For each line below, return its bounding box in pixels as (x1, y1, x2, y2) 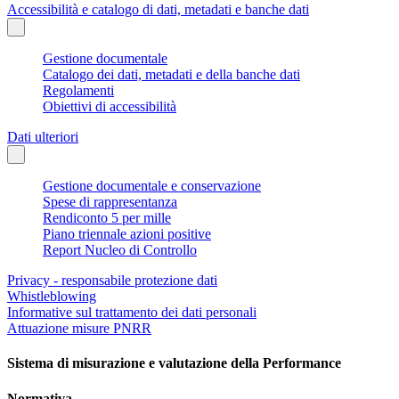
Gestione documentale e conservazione (43, 178, 261, 194)
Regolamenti (43, 83, 114, 99)
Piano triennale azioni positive (43, 226, 211, 242)
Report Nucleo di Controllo (43, 242, 197, 258)
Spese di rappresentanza (43, 194, 177, 210)
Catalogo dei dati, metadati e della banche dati (43, 67, 300, 83)
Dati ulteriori (7, 129, 78, 145)
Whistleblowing (7, 289, 96, 305)
